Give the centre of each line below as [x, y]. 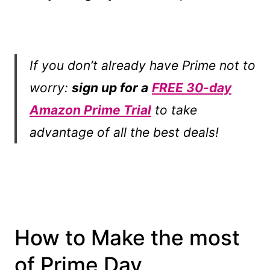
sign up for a [110, 87]
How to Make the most [127, 238]
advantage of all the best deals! [124, 132]
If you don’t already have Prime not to [143, 65]
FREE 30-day [192, 87]
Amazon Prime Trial [90, 110]
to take [174, 110]
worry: [51, 87]
